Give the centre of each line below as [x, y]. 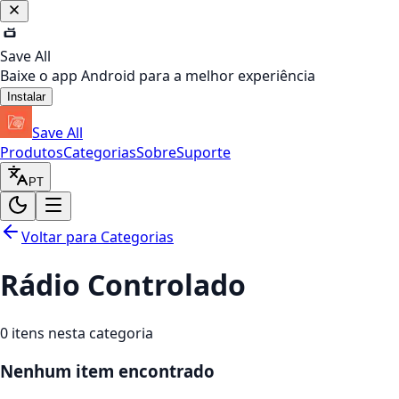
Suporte [204, 152]
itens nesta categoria [82, 333]
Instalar [26, 97]
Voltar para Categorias [98, 237]
